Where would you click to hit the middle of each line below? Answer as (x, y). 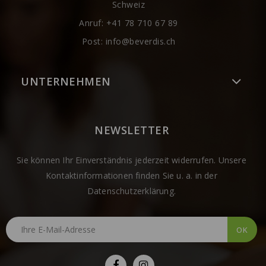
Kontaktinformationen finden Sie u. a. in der (132, 176)
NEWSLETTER (132, 130)
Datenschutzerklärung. (132, 191)
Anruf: (93, 23)
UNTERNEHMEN (66, 82)
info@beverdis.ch (140, 42)
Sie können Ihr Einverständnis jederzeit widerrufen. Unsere (132, 160)
